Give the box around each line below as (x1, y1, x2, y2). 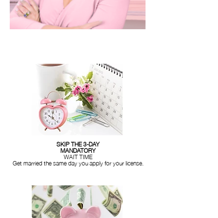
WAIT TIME (63, 151, 92, 162)
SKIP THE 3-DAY (56, 138, 99, 149)
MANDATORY (60, 145, 95, 156)
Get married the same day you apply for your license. (12, 157, 144, 168)
